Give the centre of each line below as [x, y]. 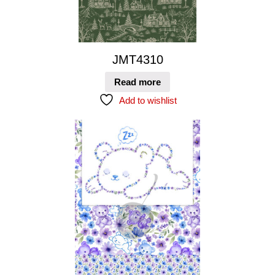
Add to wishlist [148, 100]
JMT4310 [137, 60]
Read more [137, 82]
